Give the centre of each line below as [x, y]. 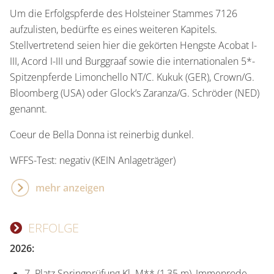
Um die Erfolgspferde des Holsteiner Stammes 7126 [124, 13]
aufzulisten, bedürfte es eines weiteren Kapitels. [113, 29]
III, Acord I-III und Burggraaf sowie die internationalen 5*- [132, 61]
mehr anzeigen [70, 187]
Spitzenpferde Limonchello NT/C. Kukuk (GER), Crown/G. [132, 77]
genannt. [28, 109]
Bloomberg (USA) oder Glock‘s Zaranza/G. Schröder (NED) [135, 93]
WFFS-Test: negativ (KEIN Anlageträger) [93, 160]
